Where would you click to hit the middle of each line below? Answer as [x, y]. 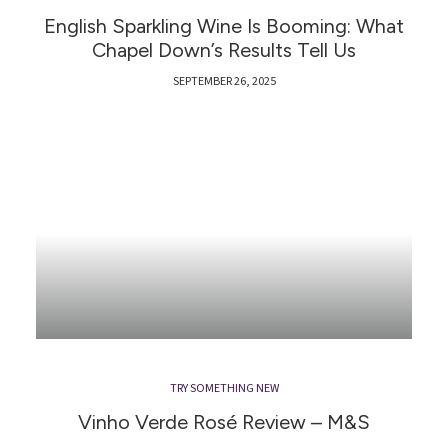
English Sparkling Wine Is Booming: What [224, 25]
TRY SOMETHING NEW [224, 388]
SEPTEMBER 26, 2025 [224, 81]
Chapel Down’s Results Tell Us [224, 49]
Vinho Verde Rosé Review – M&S [224, 421]
